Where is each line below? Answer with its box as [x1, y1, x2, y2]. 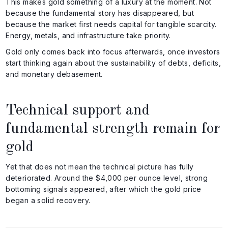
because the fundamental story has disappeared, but [6, 8, 194, 17]
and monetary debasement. [6, 69, 103, 78]
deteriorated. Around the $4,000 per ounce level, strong [6, 173, 208, 182]
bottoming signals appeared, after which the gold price [6, 184, 202, 193]
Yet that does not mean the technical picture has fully [6, 162, 194, 171]
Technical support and [6, 102, 150, 118]
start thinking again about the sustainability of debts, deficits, [6, 58, 221, 67]
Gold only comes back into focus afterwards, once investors [6, 47, 220, 56]
